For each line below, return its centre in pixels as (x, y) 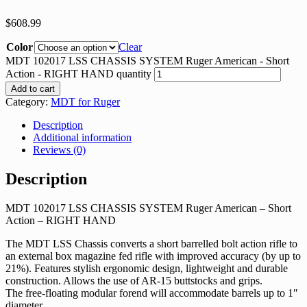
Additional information (82, 137)
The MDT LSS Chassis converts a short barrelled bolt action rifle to (151, 243)
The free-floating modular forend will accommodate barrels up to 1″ (152, 293)
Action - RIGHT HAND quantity (78, 73)
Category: (28, 101)
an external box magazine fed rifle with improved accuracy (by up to (153, 256)
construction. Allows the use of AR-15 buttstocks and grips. (134, 280)
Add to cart (33, 88)
